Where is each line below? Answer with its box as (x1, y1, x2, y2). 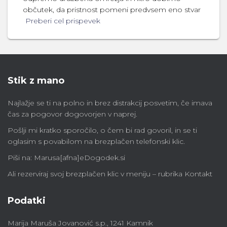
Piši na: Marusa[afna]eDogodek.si (8, 153, 125, 162)
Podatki (8, 195, 46, 206)
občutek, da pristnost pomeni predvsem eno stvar (23, 5, 201, 14)
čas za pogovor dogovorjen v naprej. (8, 109, 137, 119)
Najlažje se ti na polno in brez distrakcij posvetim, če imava (8, 98, 212, 107)
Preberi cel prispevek (25, 16, 100, 25)
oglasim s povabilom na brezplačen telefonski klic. (8, 137, 185, 146)
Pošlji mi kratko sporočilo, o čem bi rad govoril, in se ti (8, 126, 197, 135)
